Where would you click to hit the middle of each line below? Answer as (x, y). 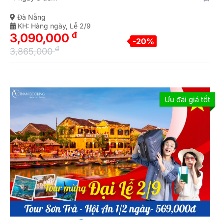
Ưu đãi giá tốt (187, 99)
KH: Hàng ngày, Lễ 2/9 (53, 26)
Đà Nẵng (30, 17)
